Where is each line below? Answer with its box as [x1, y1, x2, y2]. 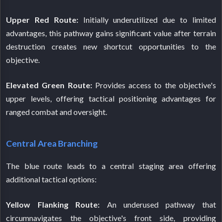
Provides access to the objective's [92, 80, 216, 90]
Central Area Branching [6, 138, 98, 149]
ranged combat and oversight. [6, 107, 108, 117]
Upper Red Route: [6, 15, 78, 25]
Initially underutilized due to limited [78, 15, 216, 25]
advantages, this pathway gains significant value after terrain [6, 28, 216, 38]
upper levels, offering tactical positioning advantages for [6, 94, 216, 104]
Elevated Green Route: [6, 80, 92, 90]
